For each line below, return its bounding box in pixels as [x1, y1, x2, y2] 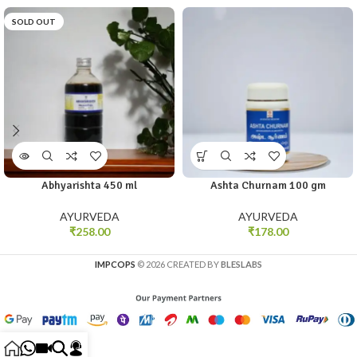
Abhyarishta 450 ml [41, 178, 137, 193]
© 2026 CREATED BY [137, 259, 221, 270]
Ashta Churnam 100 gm [210, 178, 326, 193]
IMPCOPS [95, 259, 135, 270]
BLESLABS [221, 259, 262, 270]
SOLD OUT [12, 17, 56, 27]
